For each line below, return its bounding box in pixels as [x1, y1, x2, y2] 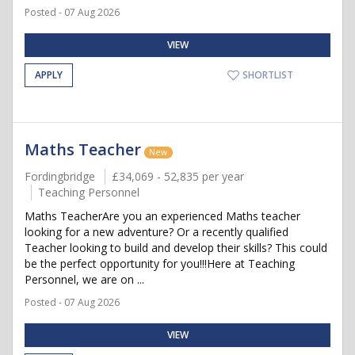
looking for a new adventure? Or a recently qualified [25, 224, 288, 239]
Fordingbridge [25, 169, 95, 184]
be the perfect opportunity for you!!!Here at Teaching [25, 256, 295, 271]
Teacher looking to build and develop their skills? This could [25, 240, 327, 255]
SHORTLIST [240, 68, 293, 82]
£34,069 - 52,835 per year [112, 169, 244, 184]
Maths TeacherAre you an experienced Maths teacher [25, 208, 300, 223]
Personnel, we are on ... [25, 272, 144, 287]
